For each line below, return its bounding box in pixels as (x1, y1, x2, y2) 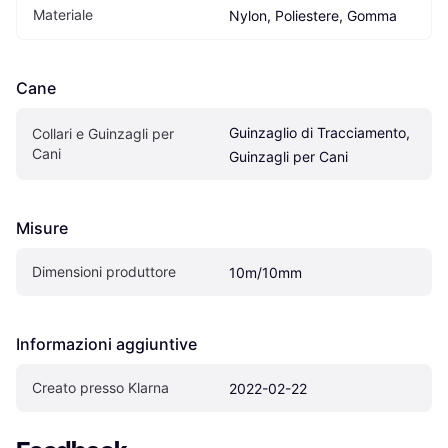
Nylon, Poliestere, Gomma (229, 6, 397, 24)
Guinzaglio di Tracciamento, (229, 123, 410, 141)
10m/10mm (229, 263, 302, 281)
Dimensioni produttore (32, 262, 176, 280)
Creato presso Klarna (32, 378, 169, 396)
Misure (16, 217, 68, 238)
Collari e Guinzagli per (32, 124, 174, 142)
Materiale (33, 5, 93, 23)
